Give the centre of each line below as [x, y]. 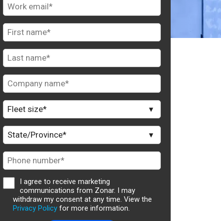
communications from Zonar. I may [77, 190]
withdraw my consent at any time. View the [82, 199]
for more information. [93, 208]
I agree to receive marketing [65, 181]
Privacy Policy [35, 208]
